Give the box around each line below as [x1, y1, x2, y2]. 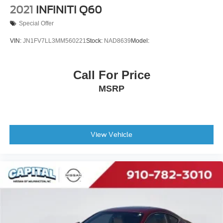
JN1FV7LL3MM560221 [23, 37, 86, 45]
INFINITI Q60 [36, 3, 102, 16]
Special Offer [19, 20, 54, 27]
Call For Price [73, 68, 150, 82]
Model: [131, 37, 149, 45]
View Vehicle [91, 131, 132, 139]
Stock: [86, 37, 104, 45]
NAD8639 [104, 37, 131, 45]
